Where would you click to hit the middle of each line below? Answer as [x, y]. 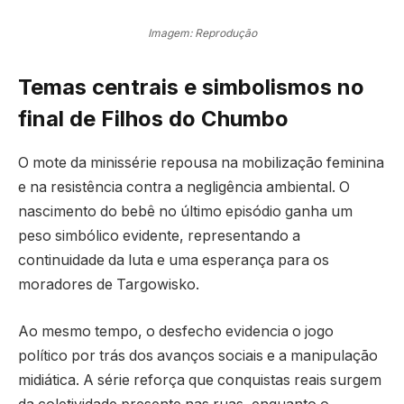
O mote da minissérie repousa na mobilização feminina [201, 163]
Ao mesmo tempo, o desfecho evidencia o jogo [176, 331]
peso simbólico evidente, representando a [159, 236]
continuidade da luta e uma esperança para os [174, 261]
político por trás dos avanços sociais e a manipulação [198, 355]
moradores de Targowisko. [109, 285]
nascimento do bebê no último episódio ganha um [185, 212]
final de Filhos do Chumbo [153, 119]
